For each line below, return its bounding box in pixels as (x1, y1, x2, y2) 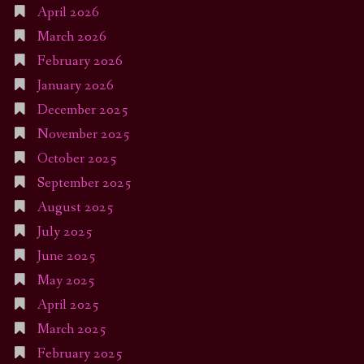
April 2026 (37, 2, 99, 22)
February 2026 (37, 51, 123, 71)
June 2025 (37, 246, 96, 266)
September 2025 (37, 173, 132, 193)
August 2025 (37, 197, 114, 217)
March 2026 (37, 27, 106, 46)
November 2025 (37, 124, 130, 144)
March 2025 (37, 319, 106, 339)
